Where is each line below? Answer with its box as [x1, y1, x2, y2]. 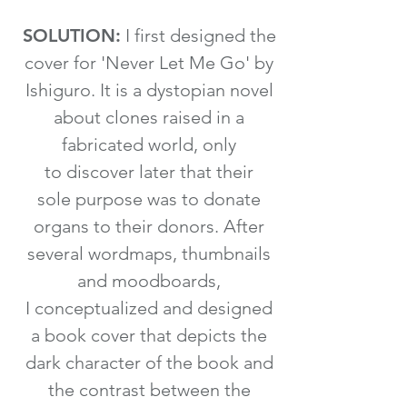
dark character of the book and [25, 351, 273, 373]
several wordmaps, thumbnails [27, 242, 271, 264]
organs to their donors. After [34, 214, 264, 237]
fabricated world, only [62, 133, 236, 155]
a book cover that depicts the [31, 323, 267, 346]
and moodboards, [77, 269, 221, 292]
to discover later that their [45, 160, 253, 183]
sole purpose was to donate [37, 187, 261, 210]
